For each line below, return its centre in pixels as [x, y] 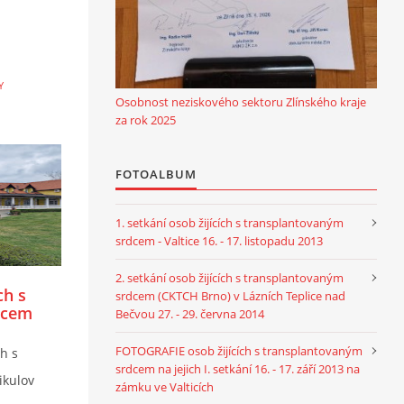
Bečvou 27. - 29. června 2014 [190, 313]
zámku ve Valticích [165, 386]
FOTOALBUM [156, 174]
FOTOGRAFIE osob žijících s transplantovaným [239, 350]
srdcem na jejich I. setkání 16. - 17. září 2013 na [238, 368]
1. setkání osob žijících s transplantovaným [230, 222]
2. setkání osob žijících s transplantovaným [230, 277]
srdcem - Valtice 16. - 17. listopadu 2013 [219, 240]
